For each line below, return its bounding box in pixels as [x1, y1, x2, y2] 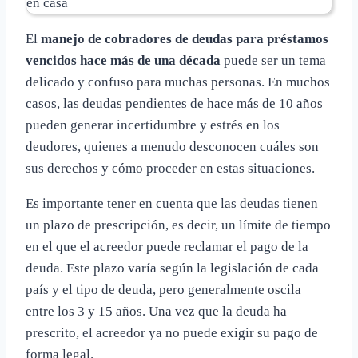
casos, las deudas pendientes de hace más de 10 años [26, 96, 323, 112]
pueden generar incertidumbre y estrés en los [26, 117, 280, 133]
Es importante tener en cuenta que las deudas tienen [26, 196, 318, 212]
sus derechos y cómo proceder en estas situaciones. [26, 161, 315, 177]
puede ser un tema [221, 53, 326, 69]
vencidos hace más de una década [26, 53, 221, 69]
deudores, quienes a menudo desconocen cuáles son [26, 139, 319, 155]
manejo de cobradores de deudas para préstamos [41, 31, 328, 47]
